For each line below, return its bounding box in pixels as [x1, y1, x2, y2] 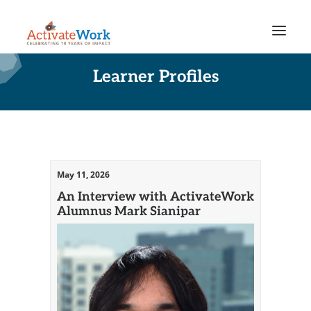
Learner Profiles [92, 62, 219, 88]
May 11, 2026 [57, 169, 110, 180]
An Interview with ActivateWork [57, 186, 254, 205]
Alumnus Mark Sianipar [57, 201, 201, 219]
